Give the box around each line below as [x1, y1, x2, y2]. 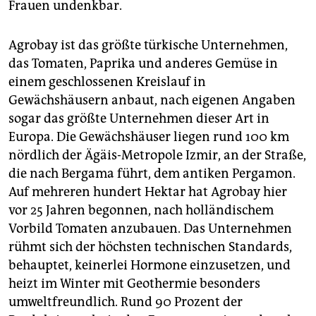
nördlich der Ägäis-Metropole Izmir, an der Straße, [8, 147, 306, 163]
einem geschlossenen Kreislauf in [8, 73, 206, 90]
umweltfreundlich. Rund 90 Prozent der [8, 293, 243, 310]
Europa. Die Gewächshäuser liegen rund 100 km [8, 128, 289, 145]
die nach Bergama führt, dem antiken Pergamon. [8, 165, 296, 181]
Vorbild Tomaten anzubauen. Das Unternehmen [8, 220, 292, 236]
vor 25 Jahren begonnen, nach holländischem [8, 202, 274, 218]
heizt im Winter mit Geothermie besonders [8, 275, 260, 291]
